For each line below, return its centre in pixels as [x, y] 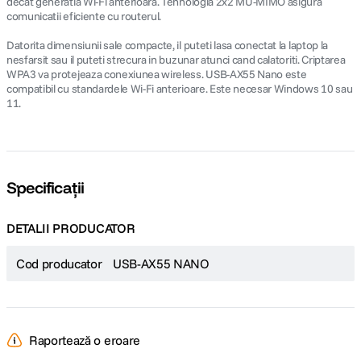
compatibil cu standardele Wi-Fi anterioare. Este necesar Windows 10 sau [180, 89]
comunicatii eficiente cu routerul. [84, 16]
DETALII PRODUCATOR [71, 228]
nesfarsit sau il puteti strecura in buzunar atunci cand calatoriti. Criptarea [176, 60]
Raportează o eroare [85, 340]
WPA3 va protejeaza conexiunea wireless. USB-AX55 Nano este [157, 74]
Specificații [46, 187]
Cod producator [59, 263]
